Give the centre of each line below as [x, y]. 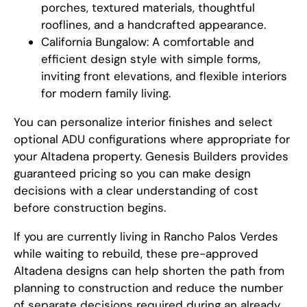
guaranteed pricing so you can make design [132, 173]
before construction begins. [90, 208]
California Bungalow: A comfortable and [148, 42]
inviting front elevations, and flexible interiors [164, 76]
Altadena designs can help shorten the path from [149, 271]
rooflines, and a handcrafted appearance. [153, 25]
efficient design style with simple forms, [151, 59]
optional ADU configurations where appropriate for [152, 139]
